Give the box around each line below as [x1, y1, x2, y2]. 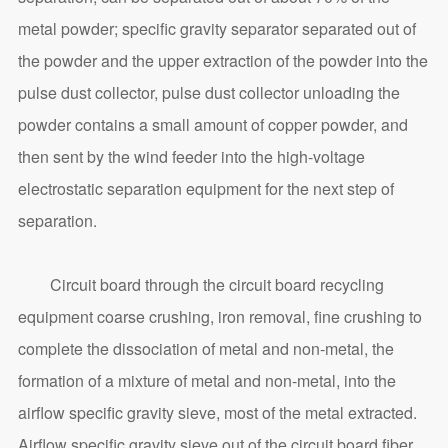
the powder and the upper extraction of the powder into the [17, 49, 428, 73]
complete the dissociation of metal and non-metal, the [17, 337, 394, 361]
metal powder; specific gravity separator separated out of [17, 17, 416, 41]
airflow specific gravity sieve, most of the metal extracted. [17, 401, 417, 425]
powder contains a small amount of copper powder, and [17, 113, 408, 137]
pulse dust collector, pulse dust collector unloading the [17, 81, 400, 105]
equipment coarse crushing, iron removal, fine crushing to [17, 305, 422, 329]
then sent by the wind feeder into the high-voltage [17, 145, 365, 169]
